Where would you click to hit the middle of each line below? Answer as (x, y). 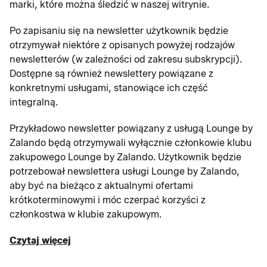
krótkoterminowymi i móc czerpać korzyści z (108, 200)
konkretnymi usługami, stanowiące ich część (109, 88)
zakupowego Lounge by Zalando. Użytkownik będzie (125, 157)
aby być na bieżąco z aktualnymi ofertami (101, 186)
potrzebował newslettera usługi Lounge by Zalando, (125, 171)
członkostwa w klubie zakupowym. (86, 214)
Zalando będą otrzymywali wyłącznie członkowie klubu (131, 143)
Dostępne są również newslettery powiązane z (111, 74)
